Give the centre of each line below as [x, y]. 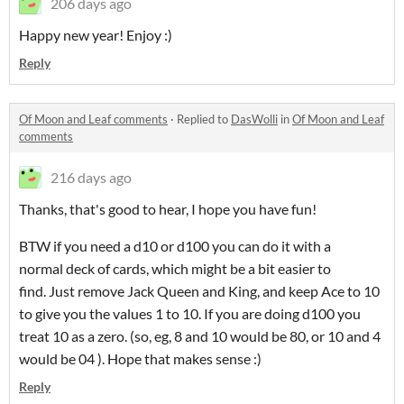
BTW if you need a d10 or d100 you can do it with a [175, 246]
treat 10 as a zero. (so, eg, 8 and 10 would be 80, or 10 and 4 [200, 336]
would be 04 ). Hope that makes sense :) [142, 359]
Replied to [204, 119]
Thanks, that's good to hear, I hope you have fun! [169, 209]
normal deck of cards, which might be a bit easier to [175, 269]
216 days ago [91, 178]
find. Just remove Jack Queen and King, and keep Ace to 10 [199, 291]
